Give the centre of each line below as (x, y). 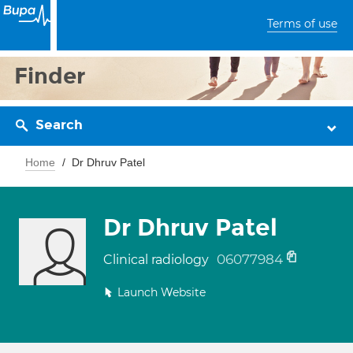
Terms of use (302, 24)
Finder (50, 76)
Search (59, 125)
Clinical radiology (158, 260)
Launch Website (162, 292)
